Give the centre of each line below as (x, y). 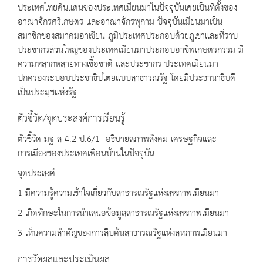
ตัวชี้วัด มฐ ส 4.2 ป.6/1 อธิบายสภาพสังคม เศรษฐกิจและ (117, 140)
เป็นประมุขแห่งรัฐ (47, 93)
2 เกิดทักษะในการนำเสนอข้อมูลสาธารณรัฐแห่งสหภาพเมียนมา (123, 214)
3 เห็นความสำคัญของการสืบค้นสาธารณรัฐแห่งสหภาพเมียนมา (122, 234)
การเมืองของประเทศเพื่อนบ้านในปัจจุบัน (90, 154)
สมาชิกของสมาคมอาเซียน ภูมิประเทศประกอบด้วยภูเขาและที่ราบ (128, 36)
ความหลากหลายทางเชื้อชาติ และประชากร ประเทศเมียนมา (118, 65)
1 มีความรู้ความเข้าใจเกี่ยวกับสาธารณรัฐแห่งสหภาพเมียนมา (118, 194)
